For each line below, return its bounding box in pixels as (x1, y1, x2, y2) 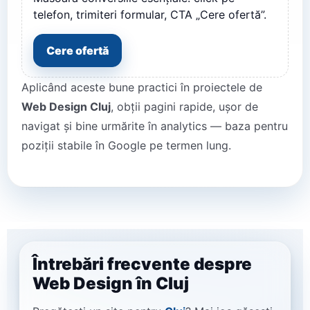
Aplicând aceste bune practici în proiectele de (21, 80, 262, 95)
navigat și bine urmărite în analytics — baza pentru (21, 119, 288, 134)
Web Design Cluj (21, 100, 111, 114)
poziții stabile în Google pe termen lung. (21, 138, 231, 153)
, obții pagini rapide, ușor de (111, 100, 258, 114)
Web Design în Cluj (33, 273, 189, 294)
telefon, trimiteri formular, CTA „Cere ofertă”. (33, 8, 266, 22)
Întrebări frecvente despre (33, 254, 252, 275)
